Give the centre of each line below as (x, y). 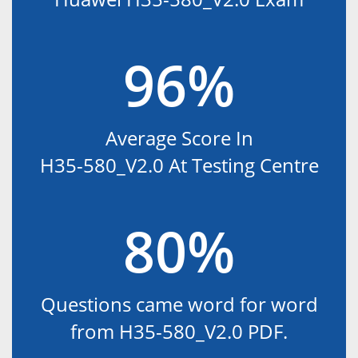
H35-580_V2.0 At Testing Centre (179, 165)
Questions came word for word (179, 304)
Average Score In (179, 137)
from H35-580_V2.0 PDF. (179, 331)
